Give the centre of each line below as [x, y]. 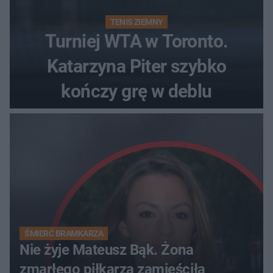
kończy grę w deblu [136, 91]
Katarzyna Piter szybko [136, 66]
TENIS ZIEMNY [136, 22]
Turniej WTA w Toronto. [136, 41]
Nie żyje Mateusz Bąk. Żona [107, 250]
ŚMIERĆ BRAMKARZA [64, 234]
